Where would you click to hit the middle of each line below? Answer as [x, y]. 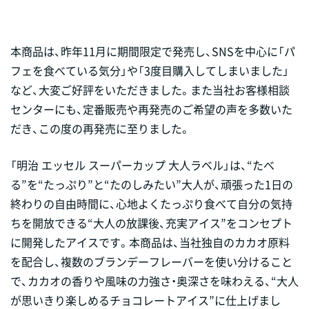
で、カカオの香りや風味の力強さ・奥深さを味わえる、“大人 [154, 281]
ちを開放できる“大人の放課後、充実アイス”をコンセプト [151, 223]
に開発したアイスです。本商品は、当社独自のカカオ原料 [150, 242]
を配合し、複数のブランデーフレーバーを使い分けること [151, 262]
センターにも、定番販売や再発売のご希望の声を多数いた [151, 109]
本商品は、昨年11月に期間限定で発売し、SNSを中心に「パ [153, 51]
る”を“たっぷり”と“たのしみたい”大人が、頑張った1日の [152, 185]
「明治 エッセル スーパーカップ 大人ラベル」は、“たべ [142, 165]
